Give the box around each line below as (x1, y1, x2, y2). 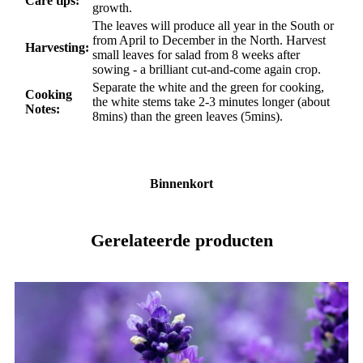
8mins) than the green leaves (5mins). (92, 109, 283, 124)
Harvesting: (25, 41, 89, 55)
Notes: (25, 102, 60, 117)
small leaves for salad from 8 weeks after (92, 48, 300, 62)
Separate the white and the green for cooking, (92, 80, 324, 95)
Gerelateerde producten (90, 230, 273, 251)
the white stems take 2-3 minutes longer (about (92, 95, 330, 109)
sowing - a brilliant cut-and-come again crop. (92, 62, 321, 77)
